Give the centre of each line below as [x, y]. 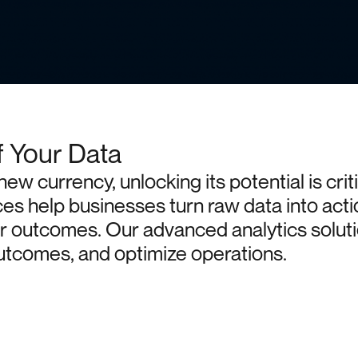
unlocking [160, 181]
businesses [117, 205]
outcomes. [56, 229]
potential [267, 181]
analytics [269, 229]
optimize [150, 253]
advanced [185, 229]
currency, [76, 181]
